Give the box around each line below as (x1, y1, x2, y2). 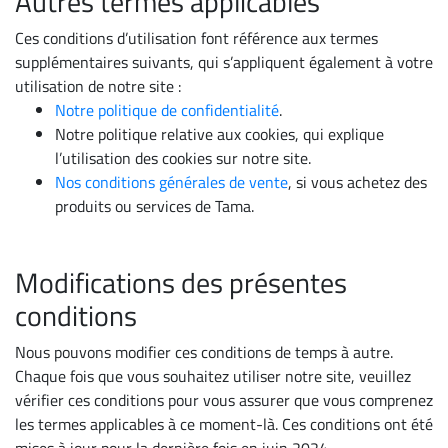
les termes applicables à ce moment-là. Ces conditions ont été (15, 412, 433, 436)
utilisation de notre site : (15, 74, 181, 98)
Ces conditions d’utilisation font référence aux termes (15, 26, 378, 50)
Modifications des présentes (15, 261, 347, 304)
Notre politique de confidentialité (55, 98, 279, 122)
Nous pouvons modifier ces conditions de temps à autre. (15, 340, 393, 364)
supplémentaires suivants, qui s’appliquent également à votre (15, 50, 433, 74)
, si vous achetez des (288, 170, 427, 194)
